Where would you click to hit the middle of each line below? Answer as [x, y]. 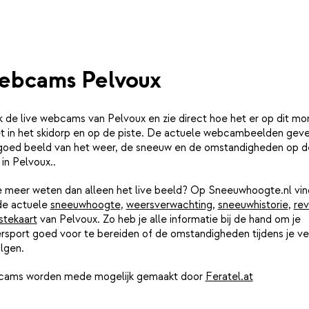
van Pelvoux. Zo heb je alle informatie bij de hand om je [169, 220]
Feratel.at [229, 277]
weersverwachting [169, 205]
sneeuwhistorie [253, 205]
